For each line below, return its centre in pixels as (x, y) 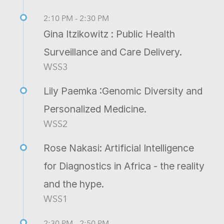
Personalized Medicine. (95, 109)
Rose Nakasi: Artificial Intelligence (119, 148)
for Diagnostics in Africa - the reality (124, 166)
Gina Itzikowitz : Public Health (109, 34)
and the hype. (74, 184)
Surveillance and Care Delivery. (113, 52)
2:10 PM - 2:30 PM (76, 18)
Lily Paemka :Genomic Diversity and (123, 91)
